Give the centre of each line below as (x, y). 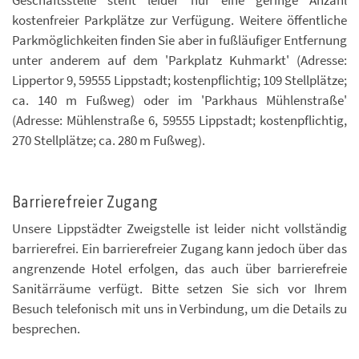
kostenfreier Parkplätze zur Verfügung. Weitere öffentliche (179, 20)
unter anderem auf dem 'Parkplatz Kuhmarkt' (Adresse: (179, 60)
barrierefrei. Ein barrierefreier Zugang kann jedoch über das (179, 248)
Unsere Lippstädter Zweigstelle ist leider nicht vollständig (179, 228)
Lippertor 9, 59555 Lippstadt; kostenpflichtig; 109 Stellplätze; (179, 80)
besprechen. (46, 328)
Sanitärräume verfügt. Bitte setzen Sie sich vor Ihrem (179, 288)
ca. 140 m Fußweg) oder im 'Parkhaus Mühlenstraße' (179, 100)
